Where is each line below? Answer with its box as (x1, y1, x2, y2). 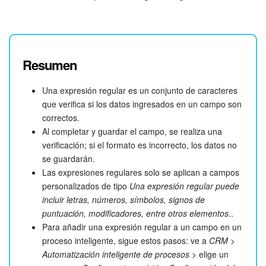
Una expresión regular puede (129, 180, 239, 192)
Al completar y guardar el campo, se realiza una (42, 125, 222, 138)
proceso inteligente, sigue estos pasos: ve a (42, 235, 209, 247)
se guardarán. (42, 153, 95, 165)
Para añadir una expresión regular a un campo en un (42, 221, 242, 233)
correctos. (42, 112, 80, 124)
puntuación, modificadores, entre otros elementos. (42, 207, 231, 220)
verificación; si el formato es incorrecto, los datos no (42, 139, 237, 151)
